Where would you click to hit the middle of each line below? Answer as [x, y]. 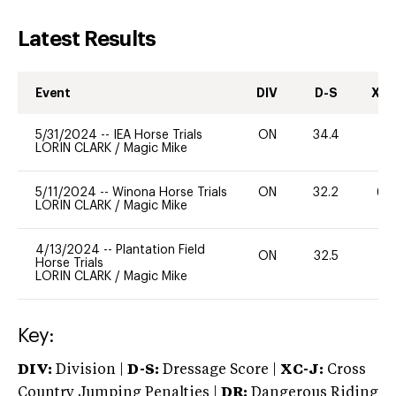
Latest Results [87, 38]
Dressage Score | [218, 370]
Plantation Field [160, 250]
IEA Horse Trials [158, 135]
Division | [90, 370]
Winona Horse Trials [170, 192]
